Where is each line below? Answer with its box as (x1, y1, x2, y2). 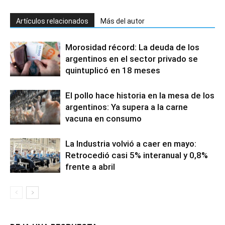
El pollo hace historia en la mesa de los (65, 90, 214, 100)
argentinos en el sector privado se (65, 54, 198, 64)
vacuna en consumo (65, 114, 142, 124)
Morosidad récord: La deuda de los (65, 42, 199, 52)
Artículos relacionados (16, 17, 88, 25)
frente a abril (65, 162, 115, 172)
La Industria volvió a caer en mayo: (65, 139, 196, 149)
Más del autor (100, 17, 145, 25)
